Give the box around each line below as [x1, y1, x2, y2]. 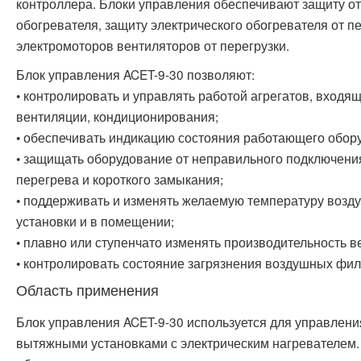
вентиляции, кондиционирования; [16, 107, 218, 126]
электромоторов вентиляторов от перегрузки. [16, 36, 289, 55]
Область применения [16, 279, 159, 301]
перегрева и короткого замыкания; [16, 170, 223, 189]
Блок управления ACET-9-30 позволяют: [16, 65, 255, 84]
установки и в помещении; [16, 212, 174, 230]
